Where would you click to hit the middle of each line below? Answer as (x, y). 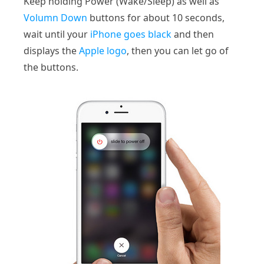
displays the (51, 50)
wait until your (57, 34)
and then (193, 34)
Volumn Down (55, 17)
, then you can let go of (178, 50)
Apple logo (103, 50)
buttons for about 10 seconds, (156, 17)
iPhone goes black (131, 34)
